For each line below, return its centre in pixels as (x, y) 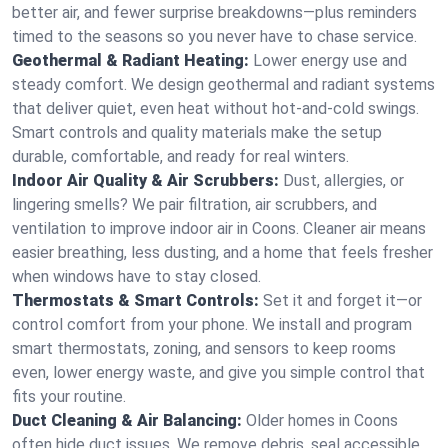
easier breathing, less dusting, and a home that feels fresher (222, 252)
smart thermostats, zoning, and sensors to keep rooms (204, 348)
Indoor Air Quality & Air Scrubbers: (145, 180)
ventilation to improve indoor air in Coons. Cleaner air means (219, 228)
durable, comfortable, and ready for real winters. (180, 156)
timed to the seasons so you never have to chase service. (214, 36)
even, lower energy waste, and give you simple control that (218, 372)
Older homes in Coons (322, 420)
